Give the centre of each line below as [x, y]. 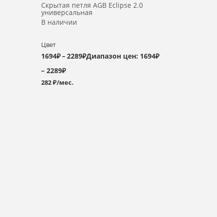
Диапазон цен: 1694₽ [123, 56]
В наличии [59, 22]
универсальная [67, 12]
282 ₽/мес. [58, 82]
